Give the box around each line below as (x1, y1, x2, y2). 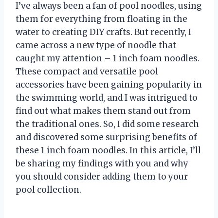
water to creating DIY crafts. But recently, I (16, 26, 191, 37)
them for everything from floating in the (16, 13, 187, 24)
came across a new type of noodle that (16, 39, 176, 51)
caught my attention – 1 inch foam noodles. (16, 53, 200, 64)
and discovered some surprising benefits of (16, 131, 197, 143)
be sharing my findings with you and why (16, 158, 188, 169)
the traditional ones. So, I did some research (16, 118, 199, 129)
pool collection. (16, 184, 81, 195)
